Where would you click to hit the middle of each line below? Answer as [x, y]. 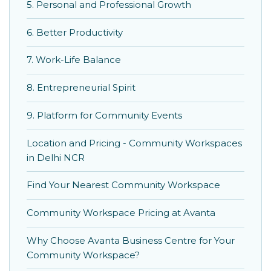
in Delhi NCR [56, 157]
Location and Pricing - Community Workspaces [134, 143]
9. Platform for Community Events [104, 115]
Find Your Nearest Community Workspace [123, 185]
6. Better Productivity [75, 32]
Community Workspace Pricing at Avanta [121, 213]
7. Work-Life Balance [74, 60]
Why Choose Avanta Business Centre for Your [131, 241]
